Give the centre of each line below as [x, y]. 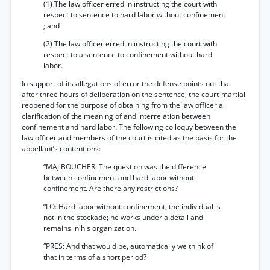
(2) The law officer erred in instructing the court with [130, 44]
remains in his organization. [90, 228]
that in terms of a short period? [95, 257]
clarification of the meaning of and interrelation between [116, 116]
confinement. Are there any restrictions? [111, 188]
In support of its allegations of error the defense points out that [127, 83]
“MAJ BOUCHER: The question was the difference [125, 167]
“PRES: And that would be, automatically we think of [128, 246]
